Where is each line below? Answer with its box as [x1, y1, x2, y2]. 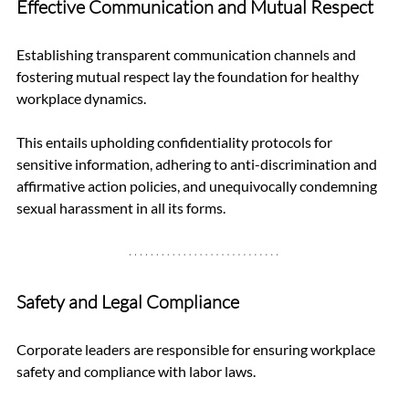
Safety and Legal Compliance [16, 290, 239, 314]
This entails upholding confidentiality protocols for [16, 133, 335, 152]
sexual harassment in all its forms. [16, 199, 225, 217]
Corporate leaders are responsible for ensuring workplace [16, 341, 378, 359]
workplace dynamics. [16, 89, 149, 108]
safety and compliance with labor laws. [16, 362, 258, 381]
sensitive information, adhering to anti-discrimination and [16, 155, 380, 173]
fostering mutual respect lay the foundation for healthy [16, 68, 362, 86]
